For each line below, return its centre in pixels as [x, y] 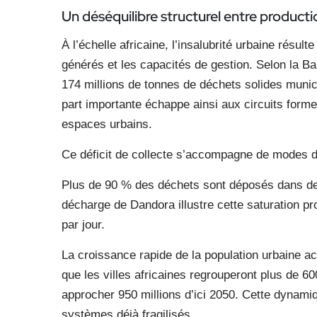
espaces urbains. [107, 124]
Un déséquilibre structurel [143, 16]
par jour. [83, 225]
